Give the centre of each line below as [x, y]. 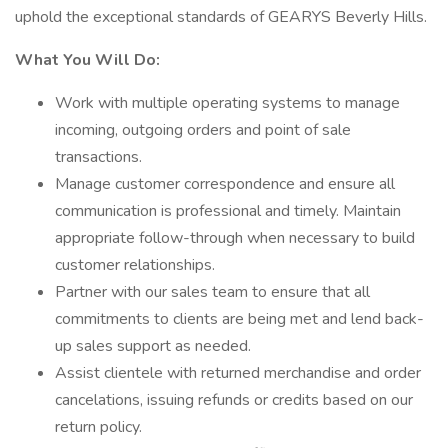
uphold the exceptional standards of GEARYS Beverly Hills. [221, 17]
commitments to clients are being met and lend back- [239, 319]
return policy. [98, 427]
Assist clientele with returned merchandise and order [238, 373]
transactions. [98, 157]
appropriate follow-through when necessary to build [235, 238]
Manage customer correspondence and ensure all [225, 184]
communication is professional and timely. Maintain [228, 211]
